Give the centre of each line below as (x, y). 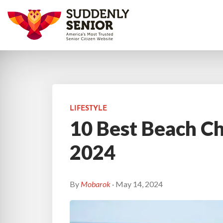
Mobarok (95, 184)
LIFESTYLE (88, 109)
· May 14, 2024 (137, 184)
